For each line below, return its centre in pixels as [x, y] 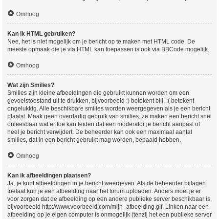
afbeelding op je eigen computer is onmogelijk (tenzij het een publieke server [109, 215]
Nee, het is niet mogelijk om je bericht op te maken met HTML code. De [101, 42]
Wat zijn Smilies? [31, 85]
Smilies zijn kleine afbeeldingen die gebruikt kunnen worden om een [98, 93]
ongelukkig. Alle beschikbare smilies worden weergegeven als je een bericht [109, 109]
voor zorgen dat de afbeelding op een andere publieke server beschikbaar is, [109, 199]
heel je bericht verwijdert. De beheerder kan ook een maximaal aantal [100, 132]
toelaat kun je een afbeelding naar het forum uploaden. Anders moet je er [104, 191]
